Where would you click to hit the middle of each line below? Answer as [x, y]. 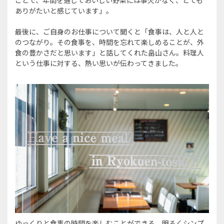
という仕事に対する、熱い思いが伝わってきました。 [99, 63]
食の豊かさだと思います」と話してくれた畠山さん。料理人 [109, 52]
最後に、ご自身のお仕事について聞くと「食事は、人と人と [109, 31]
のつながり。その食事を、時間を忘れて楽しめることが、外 [109, 42]
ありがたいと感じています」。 [64, 10]
